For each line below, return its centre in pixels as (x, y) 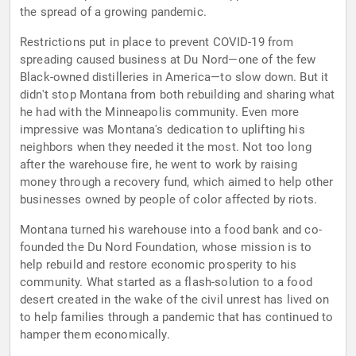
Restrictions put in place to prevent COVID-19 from (157, 43)
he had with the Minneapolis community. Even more (160, 112)
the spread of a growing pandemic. (113, 12)
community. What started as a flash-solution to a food (166, 282)
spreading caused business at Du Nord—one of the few (168, 60)
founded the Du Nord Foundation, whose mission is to (166, 248)
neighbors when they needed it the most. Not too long (166, 147)
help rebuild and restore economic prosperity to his (159, 265)
